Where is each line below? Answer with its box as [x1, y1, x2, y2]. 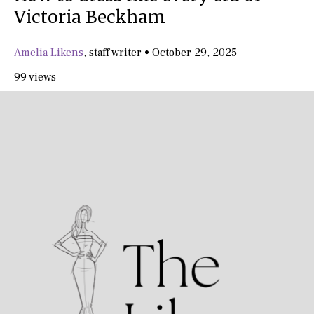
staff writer [89, 46, 144, 60]
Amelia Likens [14, 46, 83, 60]
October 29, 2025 [152, 46, 237, 60]
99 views [14, 70, 56, 84]
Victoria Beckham [14, 6, 165, 28]
